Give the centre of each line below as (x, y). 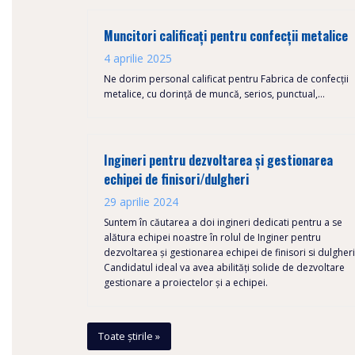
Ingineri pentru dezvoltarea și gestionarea (218, 160)
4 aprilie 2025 (138, 58)
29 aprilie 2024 (141, 202)
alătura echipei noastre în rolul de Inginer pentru (212, 237)
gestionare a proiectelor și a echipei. (186, 282)
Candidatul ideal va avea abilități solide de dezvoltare (224, 267)
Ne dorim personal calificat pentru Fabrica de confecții (226, 79)
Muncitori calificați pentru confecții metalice (226, 36)
